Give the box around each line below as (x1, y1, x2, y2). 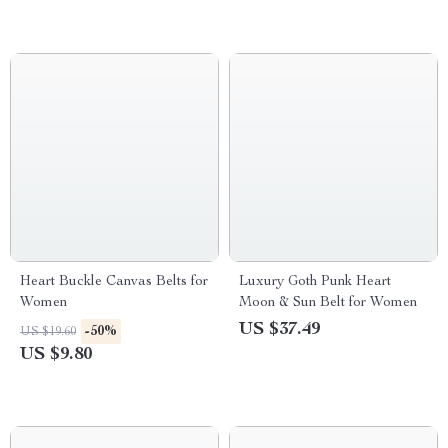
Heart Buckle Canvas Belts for (20, 275, 208, 289)
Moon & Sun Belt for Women (239, 296, 417, 310)
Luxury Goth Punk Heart (239, 275, 391, 289)
